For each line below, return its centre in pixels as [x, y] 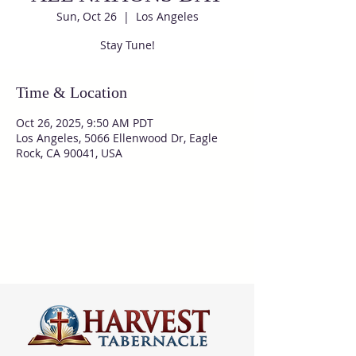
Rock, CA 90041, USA [69, 153]
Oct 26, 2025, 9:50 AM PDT [85, 123]
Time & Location [72, 92]
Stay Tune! [127, 45]
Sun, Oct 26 [86, 16]
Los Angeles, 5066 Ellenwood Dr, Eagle [117, 138]
